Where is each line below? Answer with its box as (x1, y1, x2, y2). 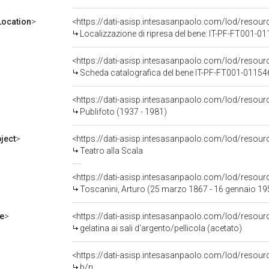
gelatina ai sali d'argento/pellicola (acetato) (80, 223, 242, 233)
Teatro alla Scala (80, 146, 143, 156)
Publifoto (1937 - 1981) (80, 107, 167, 116)
